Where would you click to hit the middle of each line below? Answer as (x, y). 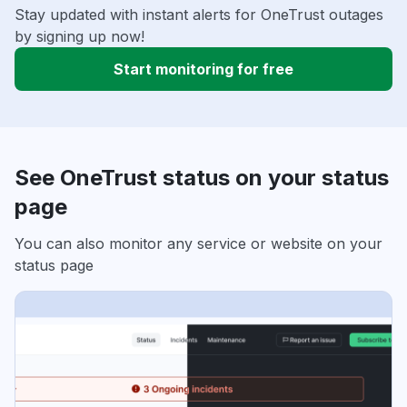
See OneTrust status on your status (202, 178)
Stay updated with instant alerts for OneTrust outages (199, 15)
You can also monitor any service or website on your (199, 244)
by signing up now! (79, 37)
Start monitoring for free (203, 69)
